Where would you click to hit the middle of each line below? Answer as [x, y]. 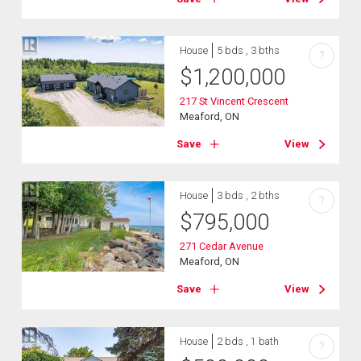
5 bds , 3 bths [249, 50]
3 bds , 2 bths [249, 196]
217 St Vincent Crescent [234, 101]
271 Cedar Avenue [222, 247]
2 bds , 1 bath [248, 341]
